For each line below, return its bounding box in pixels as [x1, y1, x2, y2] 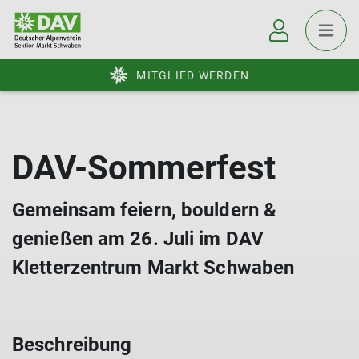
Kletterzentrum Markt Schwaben [12, 256, 295, 279]
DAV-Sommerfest [12, 148, 276, 188]
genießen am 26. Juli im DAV [12, 228, 264, 250]
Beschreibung [12, 333, 132, 356]
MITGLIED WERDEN [136, 69, 249, 82]
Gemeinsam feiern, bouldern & [12, 199, 277, 221]
